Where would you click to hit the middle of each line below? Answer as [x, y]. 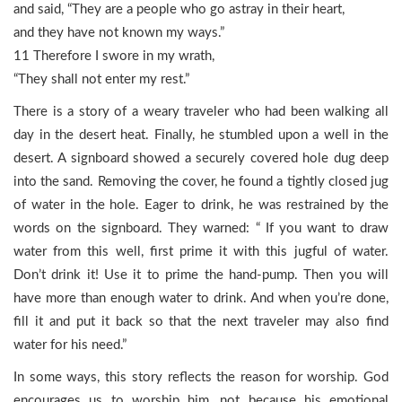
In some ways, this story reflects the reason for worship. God [201, 377]
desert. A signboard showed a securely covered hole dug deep [201, 158]
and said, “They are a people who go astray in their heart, [179, 9]
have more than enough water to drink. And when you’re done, [201, 298]
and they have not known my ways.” [119, 33]
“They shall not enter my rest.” [101, 79]
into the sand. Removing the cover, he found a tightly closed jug [201, 182]
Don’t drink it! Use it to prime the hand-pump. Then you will [201, 275]
